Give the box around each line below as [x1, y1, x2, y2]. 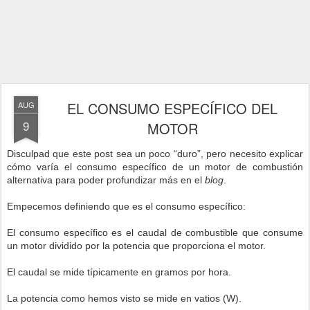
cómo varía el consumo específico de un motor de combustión [7, 161, 303, 172]
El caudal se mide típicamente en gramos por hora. [7, 266, 231, 277]
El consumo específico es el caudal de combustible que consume [7, 227, 303, 238]
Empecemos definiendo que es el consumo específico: [7, 201, 246, 212]
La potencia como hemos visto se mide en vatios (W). [7, 293, 241, 304]
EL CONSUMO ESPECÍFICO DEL [67, 98, 277, 118]
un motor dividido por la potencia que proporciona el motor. [7, 240, 266, 251]
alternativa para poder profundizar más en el [7, 174, 205, 185]
